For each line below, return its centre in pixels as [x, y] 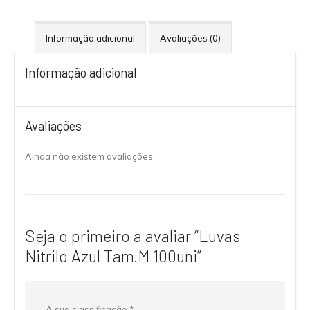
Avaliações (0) [190, 38]
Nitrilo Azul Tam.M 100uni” [113, 256]
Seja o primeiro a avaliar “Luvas [133, 236]
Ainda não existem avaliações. [90, 157]
